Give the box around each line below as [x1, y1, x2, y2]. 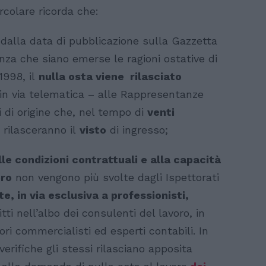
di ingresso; [106, 123, 168, 136]
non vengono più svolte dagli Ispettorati [12, 170, 219, 183]
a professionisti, [102, 188, 189, 201]
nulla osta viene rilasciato [39, 69, 182, 83]
